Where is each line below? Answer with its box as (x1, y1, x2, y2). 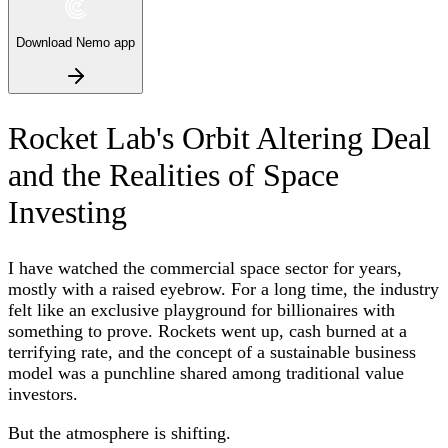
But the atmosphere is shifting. (8, 422, 231, 443)
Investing (8, 194, 127, 231)
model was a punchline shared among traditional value (8, 362, 404, 383)
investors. (8, 383, 78, 404)
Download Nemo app (16, 35, 135, 51)
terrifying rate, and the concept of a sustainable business (8, 341, 416, 362)
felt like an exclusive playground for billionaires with (8, 299, 395, 320)
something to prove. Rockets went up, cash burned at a (8, 320, 407, 341)
